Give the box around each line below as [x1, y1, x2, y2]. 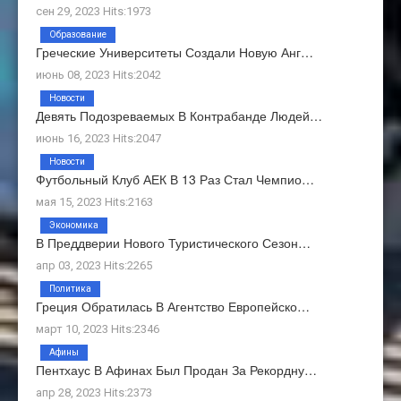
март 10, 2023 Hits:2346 [36, 321, 159, 336]
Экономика [49, 219, 98, 230]
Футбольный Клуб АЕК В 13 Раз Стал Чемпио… [36, 169, 314, 188]
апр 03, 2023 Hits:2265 [36, 258, 152, 272]
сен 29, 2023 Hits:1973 [36, 4, 151, 18]
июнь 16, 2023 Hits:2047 [36, 131, 161, 145]
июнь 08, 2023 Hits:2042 [36, 67, 161, 81]
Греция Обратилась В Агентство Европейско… [36, 296, 310, 315]
